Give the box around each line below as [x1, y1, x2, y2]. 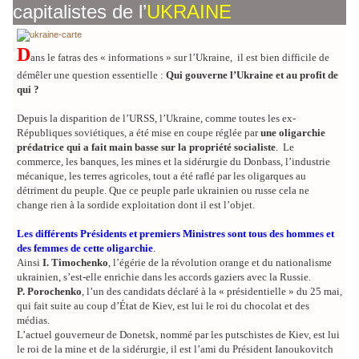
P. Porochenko [17, 285, 82, 298]
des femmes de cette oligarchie [17, 242, 153, 255]
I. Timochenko [42, 256, 108, 269]
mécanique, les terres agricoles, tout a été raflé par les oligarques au [17, 170, 306, 183]
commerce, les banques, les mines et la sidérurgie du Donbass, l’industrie [17, 155, 330, 168]
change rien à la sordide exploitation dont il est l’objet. [17, 199, 255, 212]
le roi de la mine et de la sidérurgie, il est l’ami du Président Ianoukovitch [17, 343, 333, 356]
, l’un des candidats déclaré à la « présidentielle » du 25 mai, [82, 285, 342, 298]
